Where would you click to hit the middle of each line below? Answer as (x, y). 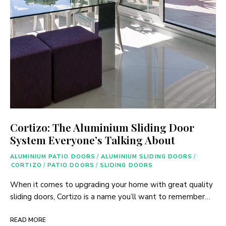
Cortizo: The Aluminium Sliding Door (102, 127)
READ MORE (28, 220)
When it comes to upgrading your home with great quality (111, 185)
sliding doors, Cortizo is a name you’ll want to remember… (110, 197)
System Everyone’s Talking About (93, 140)
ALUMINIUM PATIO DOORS (53, 157)
